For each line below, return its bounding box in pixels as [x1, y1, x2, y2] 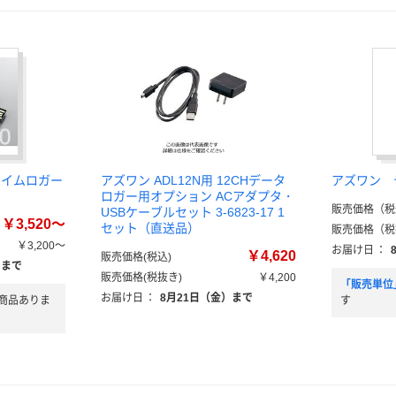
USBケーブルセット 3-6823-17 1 [101, 205, 285, 219]
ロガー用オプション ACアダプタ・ [101, 189, 294, 203]
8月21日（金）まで [160, 292, 253, 304]
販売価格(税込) [101, 251, 171, 263]
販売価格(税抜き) [101, 271, 182, 284]
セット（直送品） [101, 221, 200, 235]
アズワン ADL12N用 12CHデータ [101, 173, 286, 187]
